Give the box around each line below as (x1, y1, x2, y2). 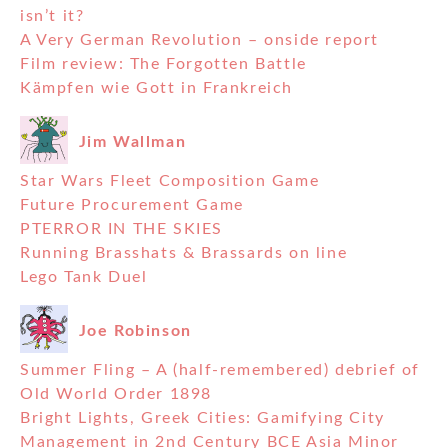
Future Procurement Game (20, 197, 244, 214)
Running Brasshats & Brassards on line (20, 245, 348, 262)
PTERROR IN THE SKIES (20, 221, 223, 238)
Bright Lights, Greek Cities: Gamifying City (20, 410, 385, 427)
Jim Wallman (78, 133, 187, 150)
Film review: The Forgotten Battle (20, 56, 307, 73)
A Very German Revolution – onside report (20, 32, 379, 49)
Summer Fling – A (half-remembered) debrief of (20, 362, 421, 379)
